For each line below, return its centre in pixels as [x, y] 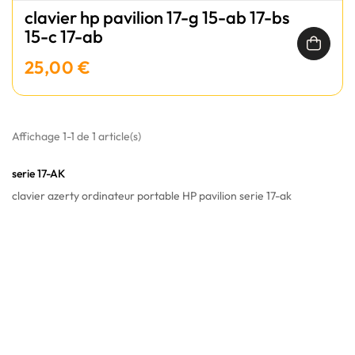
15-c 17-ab [64, 36]
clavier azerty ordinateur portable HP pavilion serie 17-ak [152, 196]
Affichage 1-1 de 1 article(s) [76, 136]
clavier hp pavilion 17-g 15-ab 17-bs [157, 17]
